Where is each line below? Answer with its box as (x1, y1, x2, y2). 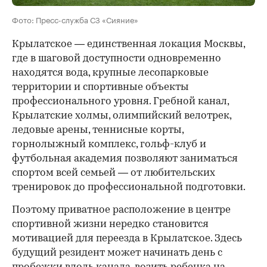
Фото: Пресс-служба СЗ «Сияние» (12, 13, 138, 26)
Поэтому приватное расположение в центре (12, 205, 231, 216)
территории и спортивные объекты (12, 82, 189, 93)
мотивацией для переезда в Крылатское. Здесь (12, 234, 242, 244)
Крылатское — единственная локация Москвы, (12, 39, 245, 50)
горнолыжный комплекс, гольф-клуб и (12, 139, 206, 150)
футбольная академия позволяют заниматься (12, 154, 238, 164)
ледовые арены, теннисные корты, (12, 125, 184, 136)
